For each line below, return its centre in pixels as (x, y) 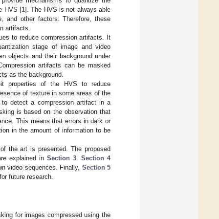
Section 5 (96, 167)
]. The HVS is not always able (68, 9)
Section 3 (62, 158)
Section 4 (96, 158)
